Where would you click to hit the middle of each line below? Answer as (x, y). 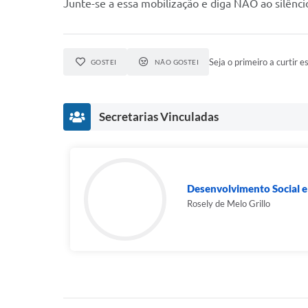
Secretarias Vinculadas (159, 117)
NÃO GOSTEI (177, 62)
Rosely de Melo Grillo (229, 203)
